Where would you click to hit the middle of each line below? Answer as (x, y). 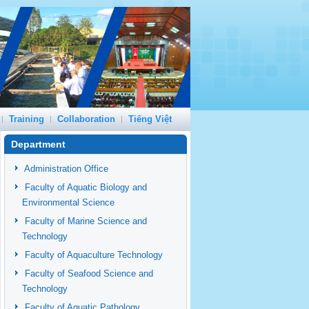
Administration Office (66, 169)
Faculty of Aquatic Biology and (86, 187)
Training (27, 119)
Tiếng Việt (150, 119)
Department (38, 144)
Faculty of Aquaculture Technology (94, 255)
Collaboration (86, 119)
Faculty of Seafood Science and (89, 273)
